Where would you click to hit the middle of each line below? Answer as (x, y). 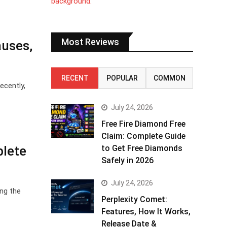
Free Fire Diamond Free (143, 124)
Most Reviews (90, 42)
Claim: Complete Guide (143, 136)
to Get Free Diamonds (142, 148)
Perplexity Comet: (134, 199)
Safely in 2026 (127, 160)
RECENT (75, 78)
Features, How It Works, (146, 212)
